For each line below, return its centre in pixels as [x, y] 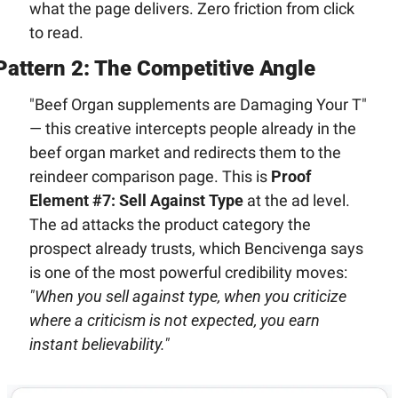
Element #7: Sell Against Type [136, 200]
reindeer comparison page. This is [150, 176]
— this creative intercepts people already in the [192, 128]
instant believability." [99, 344]
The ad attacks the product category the [170, 224]
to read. [56, 32]
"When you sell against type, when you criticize [187, 296]
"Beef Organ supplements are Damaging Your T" [198, 104]
